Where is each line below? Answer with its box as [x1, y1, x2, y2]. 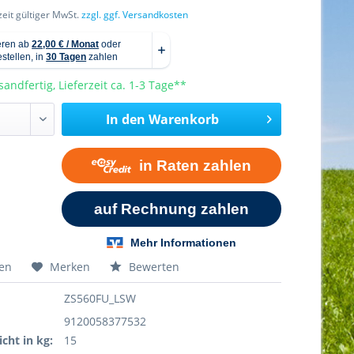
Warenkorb [148, 111, 219, 128]
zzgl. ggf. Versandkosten [81, 8, 189, 21]
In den [105, 111, 145, 128]
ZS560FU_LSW [64, 290, 137, 306]
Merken [50, 258, 91, 274]
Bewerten [126, 258, 180, 274]
